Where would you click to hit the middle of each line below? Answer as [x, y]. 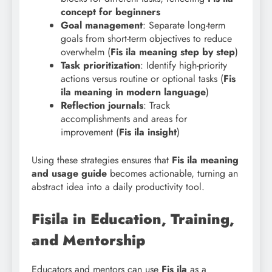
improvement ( [90, 132]
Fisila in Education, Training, [133, 219]
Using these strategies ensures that [102, 160]
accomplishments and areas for [124, 119]
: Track [157, 106]
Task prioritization [100, 66]
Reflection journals [102, 106]
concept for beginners [110, 12]
